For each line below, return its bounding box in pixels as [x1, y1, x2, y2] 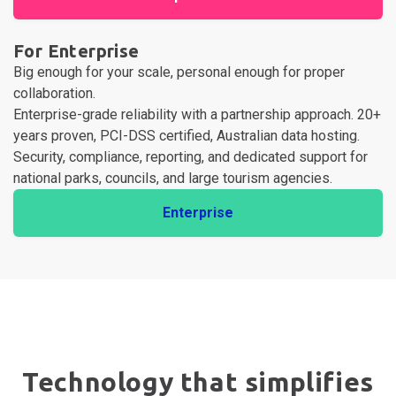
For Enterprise [13, 40, 140, 61]
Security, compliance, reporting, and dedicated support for [13, 148, 368, 165]
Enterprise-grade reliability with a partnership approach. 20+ [13, 105, 381, 123]
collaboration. [13, 84, 95, 102]
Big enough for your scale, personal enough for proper [13, 63, 345, 80]
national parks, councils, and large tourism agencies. [13, 169, 332, 187]
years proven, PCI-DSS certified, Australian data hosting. [13, 126, 360, 144]
